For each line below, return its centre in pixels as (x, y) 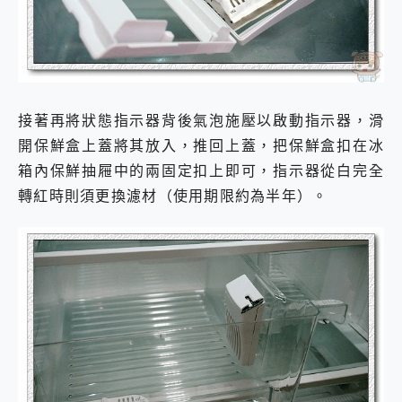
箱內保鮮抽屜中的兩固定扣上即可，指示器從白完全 (201, 171)
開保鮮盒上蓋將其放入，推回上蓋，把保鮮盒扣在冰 (201, 146)
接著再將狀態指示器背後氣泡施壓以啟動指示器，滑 (201, 121)
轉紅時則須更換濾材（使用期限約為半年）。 (173, 196)
